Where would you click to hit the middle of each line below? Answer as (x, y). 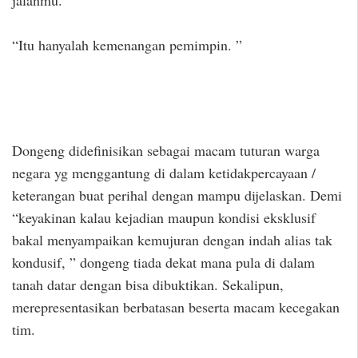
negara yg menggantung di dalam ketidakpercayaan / (164, 173)
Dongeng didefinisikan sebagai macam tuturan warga (166, 151)
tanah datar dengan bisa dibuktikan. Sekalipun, (148, 285)
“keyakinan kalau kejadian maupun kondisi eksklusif (164, 218)
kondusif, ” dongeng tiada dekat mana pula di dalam (163, 263)
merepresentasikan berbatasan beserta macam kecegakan (176, 307)
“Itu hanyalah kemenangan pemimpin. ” (127, 44)
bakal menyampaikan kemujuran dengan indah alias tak (172, 240)
